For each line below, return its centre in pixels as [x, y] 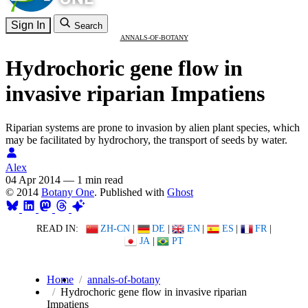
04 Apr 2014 [33, 179]
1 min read [100, 179]
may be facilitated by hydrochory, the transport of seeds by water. [146, 140]
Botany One [68, 192]
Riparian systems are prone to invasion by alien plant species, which [153, 127]
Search [88, 26]
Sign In [28, 25]
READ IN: [57, 229]
